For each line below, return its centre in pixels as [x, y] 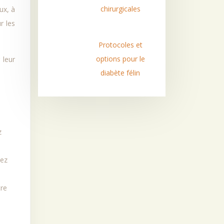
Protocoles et [120, 45]
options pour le [120, 59]
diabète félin [120, 73]
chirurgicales [120, 9]
